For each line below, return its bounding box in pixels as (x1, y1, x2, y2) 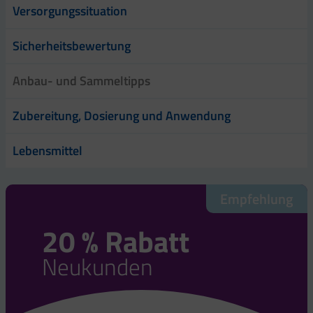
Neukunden (42, 249, 154, 284)
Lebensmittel (13, 140, 82, 160)
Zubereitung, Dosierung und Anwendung (13, 105, 231, 125)
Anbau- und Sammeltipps (13, 71, 150, 90)
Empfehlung (220, 187, 293, 210)
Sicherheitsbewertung (13, 36, 131, 55)
